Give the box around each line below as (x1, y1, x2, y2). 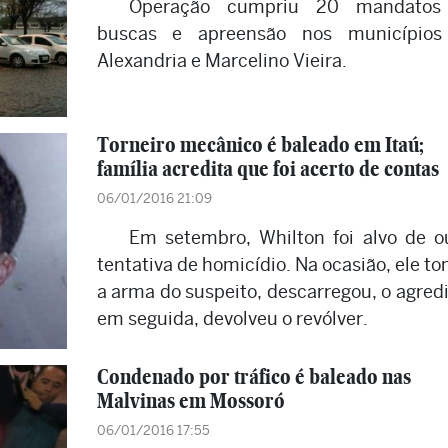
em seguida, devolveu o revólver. (96, 308, 368, 330)
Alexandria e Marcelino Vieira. (96, 49, 347, 71)
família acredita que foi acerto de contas (96, 156, 439, 182)
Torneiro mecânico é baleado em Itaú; (96, 132, 424, 158)
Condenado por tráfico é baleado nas (96, 364, 411, 390)
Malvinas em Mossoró (96, 388, 285, 414)
